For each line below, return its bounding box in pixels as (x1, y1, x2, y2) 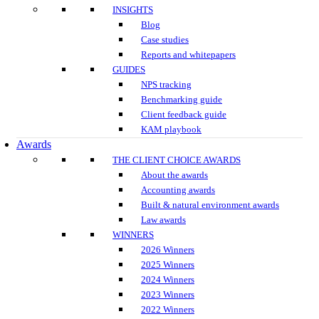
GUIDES (113, 64, 145, 75)
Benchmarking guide (141, 94, 222, 105)
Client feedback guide (141, 109, 226, 120)
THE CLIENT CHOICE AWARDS (113, 155, 241, 165)
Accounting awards (141, 184, 215, 195)
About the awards (141, 169, 208, 180)
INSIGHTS (113, 4, 153, 15)
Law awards (141, 214, 186, 225)
